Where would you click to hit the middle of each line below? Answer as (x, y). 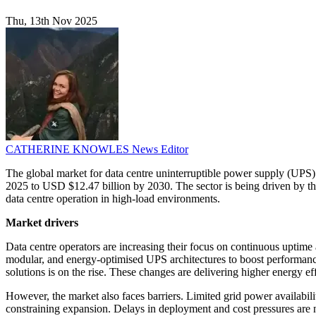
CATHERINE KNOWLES (69, 150)
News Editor (160, 150)
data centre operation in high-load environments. (113, 199)
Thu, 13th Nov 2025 (51, 21)
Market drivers (42, 223)
